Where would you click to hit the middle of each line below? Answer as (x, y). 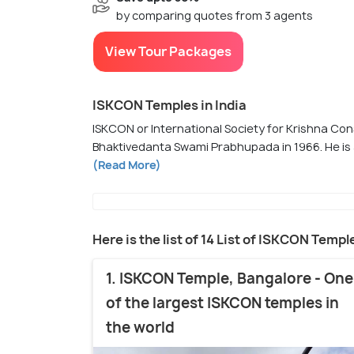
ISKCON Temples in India (169, 105)
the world (140, 328)
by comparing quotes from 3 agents (215, 16)
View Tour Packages (168, 52)
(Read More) (127, 165)
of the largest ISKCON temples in (222, 303)
